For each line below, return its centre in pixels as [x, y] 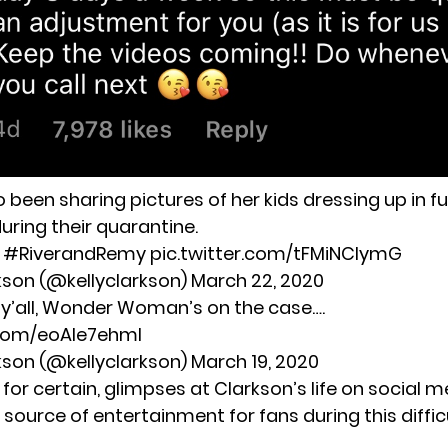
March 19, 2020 [255, 362]
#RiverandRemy [74, 254]
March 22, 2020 [257, 281]
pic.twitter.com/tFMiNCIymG [276, 254]
